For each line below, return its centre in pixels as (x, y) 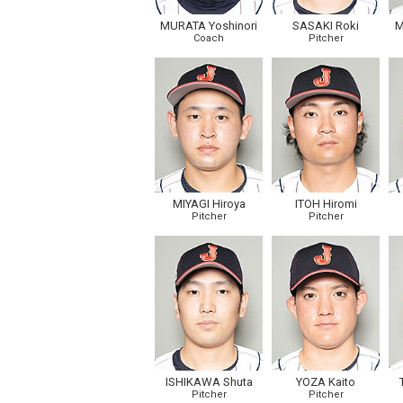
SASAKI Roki (326, 26)
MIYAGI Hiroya (209, 204)
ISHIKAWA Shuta (209, 382)
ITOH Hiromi (326, 204)
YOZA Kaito (326, 382)
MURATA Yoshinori (209, 26)
